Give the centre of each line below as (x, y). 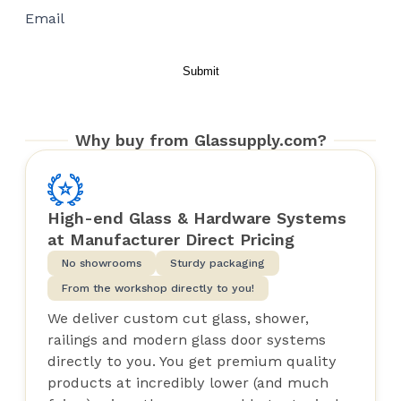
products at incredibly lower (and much (188, 383)
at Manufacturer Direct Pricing (171, 239)
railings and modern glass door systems (187, 340)
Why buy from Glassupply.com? (200, 140)
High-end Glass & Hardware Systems (197, 218)
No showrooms (102, 263)
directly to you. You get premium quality (192, 361)
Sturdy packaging (218, 263)
